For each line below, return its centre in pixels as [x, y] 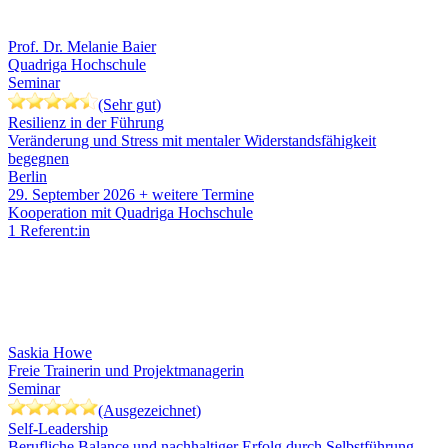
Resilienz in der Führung [86, 123]
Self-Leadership [58, 429]
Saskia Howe [50, 353]
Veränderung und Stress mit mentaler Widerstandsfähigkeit [192, 141]
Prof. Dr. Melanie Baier [82, 47]
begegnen [38, 159]
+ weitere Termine [196, 195]
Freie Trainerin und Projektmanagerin [126, 371]
